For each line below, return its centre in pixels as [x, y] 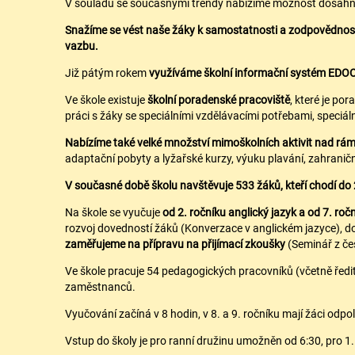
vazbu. [82, 46]
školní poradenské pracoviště [219, 99]
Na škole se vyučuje [114, 212]
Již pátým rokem [107, 73]
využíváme [175, 73]
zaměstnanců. [100, 286]
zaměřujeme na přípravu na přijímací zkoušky [175, 244]
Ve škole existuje [106, 99]
